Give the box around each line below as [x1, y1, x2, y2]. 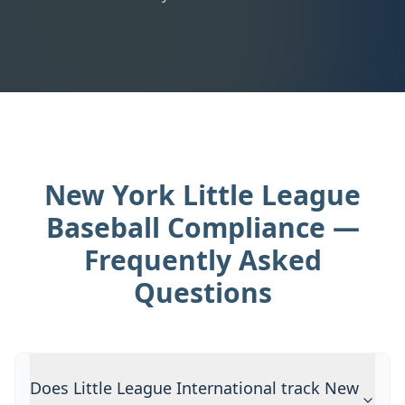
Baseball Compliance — [45, 209, 360, 246]
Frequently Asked [83, 241, 322, 278]
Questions [133, 274, 272, 311]
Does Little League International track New [30, 377, 359, 399]
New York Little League [44, 176, 361, 213]
